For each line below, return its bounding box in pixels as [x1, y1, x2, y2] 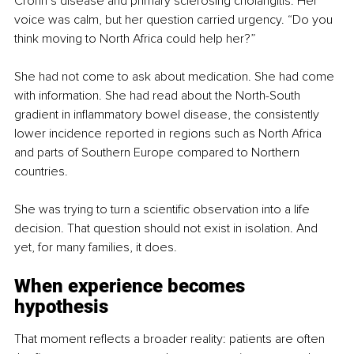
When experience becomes [14, 275, 250, 298]
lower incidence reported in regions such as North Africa [14, 126, 325, 142]
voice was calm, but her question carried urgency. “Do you [14, 12, 336, 28]
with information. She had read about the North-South [14, 88, 303, 104]
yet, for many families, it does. [14, 239, 177, 256]
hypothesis [14, 296, 108, 318]
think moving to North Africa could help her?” [14, 31, 255, 47]
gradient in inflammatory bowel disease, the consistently [14, 107, 322, 123]
